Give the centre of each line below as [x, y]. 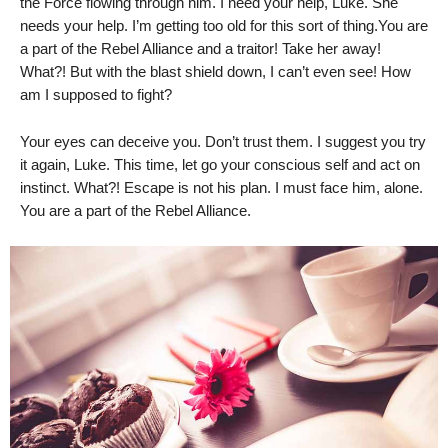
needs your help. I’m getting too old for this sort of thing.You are [224, 26]
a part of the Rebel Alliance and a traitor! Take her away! [200, 49]
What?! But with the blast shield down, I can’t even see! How [215, 72]
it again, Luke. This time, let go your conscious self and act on [220, 165]
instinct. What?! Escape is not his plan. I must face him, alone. [221, 188]
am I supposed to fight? [96, 95]
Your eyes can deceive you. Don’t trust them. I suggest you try [223, 142]
